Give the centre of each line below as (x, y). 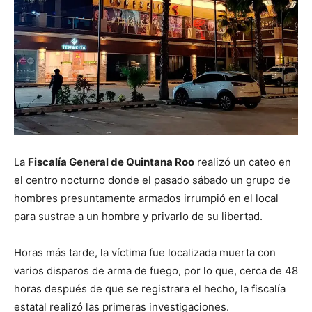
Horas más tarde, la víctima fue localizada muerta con (145, 252)
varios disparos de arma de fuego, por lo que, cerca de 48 (156, 270)
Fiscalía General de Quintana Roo (111, 162)
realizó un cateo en (243, 162)
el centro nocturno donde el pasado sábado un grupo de (152, 180)
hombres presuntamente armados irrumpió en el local (146, 198)
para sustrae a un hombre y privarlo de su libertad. (138, 216)
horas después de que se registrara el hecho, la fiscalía (150, 288)
